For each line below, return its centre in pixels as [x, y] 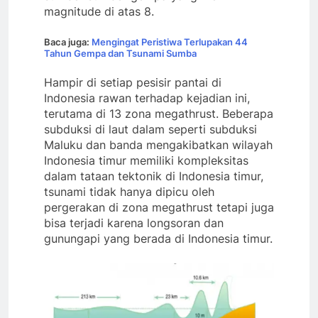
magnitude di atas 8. [99, 11]
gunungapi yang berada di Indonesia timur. [158, 238]
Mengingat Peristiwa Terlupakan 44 [170, 42]
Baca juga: [68, 42]
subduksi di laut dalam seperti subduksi [150, 129]
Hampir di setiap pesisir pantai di [133, 82]
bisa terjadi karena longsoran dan [134, 223]
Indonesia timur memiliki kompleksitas [146, 160]
